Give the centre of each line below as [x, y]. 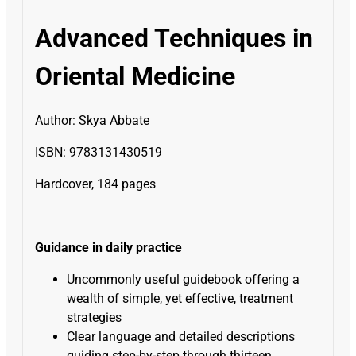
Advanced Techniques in [174, 38]
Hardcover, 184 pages [95, 184]
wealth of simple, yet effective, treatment [180, 298]
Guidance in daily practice [108, 247]
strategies [94, 317]
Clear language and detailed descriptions [181, 336]
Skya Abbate [112, 120]
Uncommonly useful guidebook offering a [183, 279]
